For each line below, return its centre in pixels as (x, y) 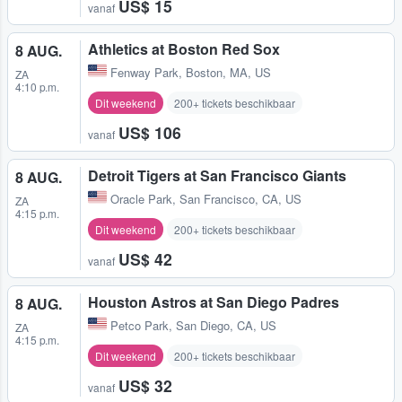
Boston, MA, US (228, 72)
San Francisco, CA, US (240, 198)
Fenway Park (144, 72)
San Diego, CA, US (226, 325)
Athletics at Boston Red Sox (184, 48)
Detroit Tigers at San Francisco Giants (217, 175)
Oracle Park (141, 198)
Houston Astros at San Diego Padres (214, 301)
